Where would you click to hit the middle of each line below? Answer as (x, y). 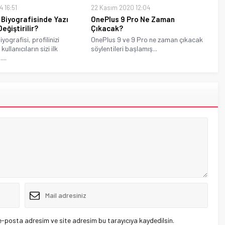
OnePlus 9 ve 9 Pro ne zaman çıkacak (147, 39)
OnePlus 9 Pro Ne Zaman (133, 19)
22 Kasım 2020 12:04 (120, 7)
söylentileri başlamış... (124, 48)
